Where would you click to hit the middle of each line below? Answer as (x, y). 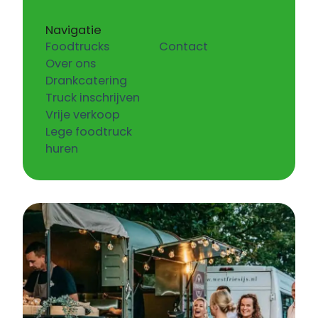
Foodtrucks (77, 47)
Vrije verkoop (83, 115)
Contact (183, 47)
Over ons (71, 64)
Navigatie (73, 31)
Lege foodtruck (89, 132)
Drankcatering (86, 81)
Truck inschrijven (93, 98)
